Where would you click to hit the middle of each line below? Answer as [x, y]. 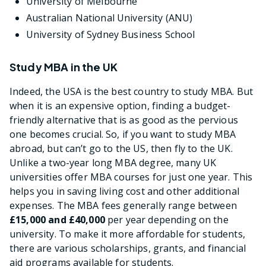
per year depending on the [167, 220]
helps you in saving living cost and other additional [124, 191]
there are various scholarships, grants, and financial [128, 248]
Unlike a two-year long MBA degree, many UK [113, 163]
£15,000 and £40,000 [57, 220]
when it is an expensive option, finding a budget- [120, 106]
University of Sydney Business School [111, 35]
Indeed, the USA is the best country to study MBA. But [131, 92]
